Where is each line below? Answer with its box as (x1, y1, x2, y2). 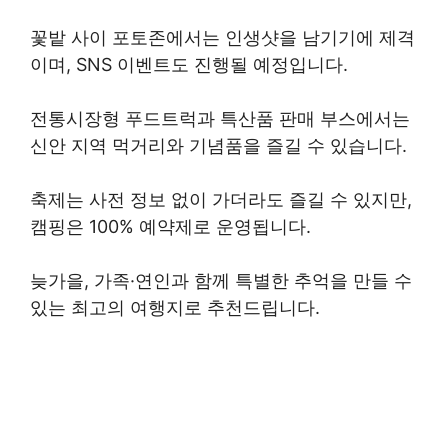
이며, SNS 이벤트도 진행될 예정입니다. (30, 54, 348, 75)
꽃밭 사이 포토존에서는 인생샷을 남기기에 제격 (30, 27, 415, 48)
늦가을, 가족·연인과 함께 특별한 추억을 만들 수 (30, 270, 412, 291)
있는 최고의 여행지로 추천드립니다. (30, 297, 320, 318)
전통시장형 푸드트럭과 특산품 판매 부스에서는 (30, 108, 410, 129)
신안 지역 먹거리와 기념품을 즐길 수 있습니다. (30, 135, 407, 156)
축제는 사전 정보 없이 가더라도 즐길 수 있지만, (30, 189, 412, 210)
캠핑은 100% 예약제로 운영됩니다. (30, 216, 311, 237)
